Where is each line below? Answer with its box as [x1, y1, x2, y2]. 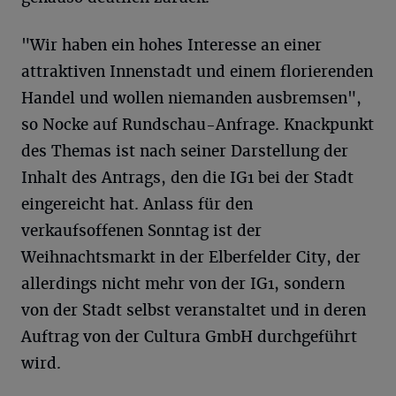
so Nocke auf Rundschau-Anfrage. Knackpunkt [21, 115, 374, 135]
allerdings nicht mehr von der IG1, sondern [21, 274, 345, 294]
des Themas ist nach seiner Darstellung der [21, 141, 348, 162]
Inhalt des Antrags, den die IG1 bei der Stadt [21, 168, 354, 188]
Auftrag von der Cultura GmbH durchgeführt [21, 327, 357, 347]
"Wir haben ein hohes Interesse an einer [21, 35, 322, 56]
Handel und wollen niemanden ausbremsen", [21, 88, 362, 109]
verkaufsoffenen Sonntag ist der [21, 221, 262, 241]
